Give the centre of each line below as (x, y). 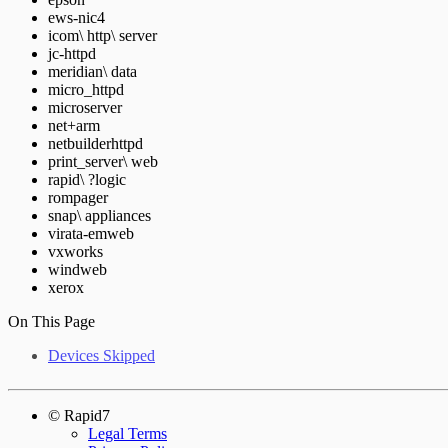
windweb (77, 269)
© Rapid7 (79, 415)
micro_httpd (86, 89)
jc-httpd (72, 53)
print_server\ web (103, 161)
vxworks (75, 251)
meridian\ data (92, 71)
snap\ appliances (99, 215)
